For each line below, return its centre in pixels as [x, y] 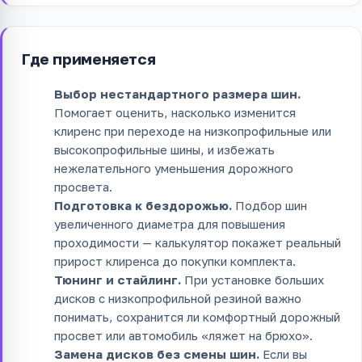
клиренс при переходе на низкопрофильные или [193, 131]
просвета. [83, 187]
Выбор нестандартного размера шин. [177, 94]
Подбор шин [269, 206]
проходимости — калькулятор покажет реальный [198, 243]
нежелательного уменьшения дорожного [174, 168]
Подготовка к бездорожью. [143, 206]
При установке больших [253, 280]
